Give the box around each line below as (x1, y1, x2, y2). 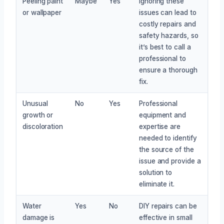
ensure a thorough (139, 65, 197, 74)
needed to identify (139, 133, 197, 142)
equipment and (139, 110, 186, 119)
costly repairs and (139, 19, 196, 28)
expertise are (139, 122, 180, 130)
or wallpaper (22, 8, 62, 16)
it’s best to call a (139, 42, 191, 51)
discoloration (22, 122, 63, 130)
